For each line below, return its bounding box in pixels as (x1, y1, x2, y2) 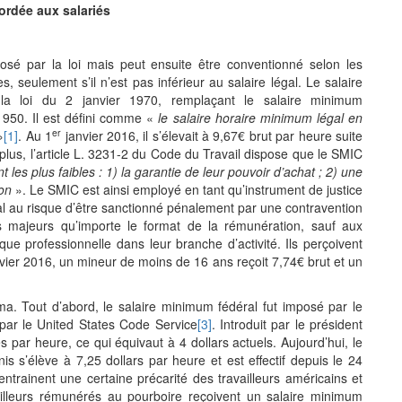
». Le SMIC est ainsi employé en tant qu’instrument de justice (15, 180, 363, 198)
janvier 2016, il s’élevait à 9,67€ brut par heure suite (61, 127, 363, 144)
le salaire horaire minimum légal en (158, 109, 363, 127)
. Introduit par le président (211, 315, 363, 333)
